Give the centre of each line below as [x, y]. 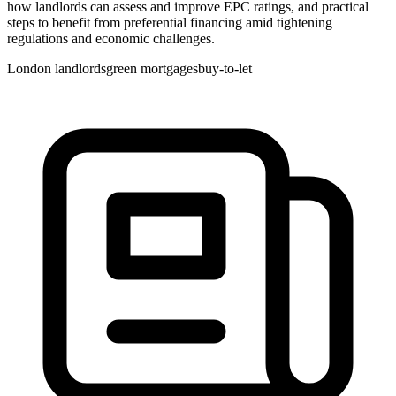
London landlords [57, 69]
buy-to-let [225, 69]
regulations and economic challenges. [111, 39]
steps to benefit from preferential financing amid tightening [170, 23]
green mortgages [152, 69]
